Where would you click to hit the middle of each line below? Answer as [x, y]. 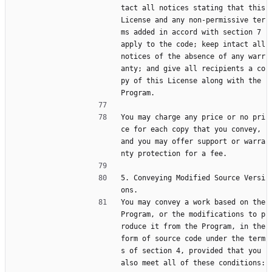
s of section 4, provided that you [191, 251]
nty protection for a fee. [174, 154]
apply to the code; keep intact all [193, 45]
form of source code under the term [193, 239]
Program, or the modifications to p [193, 215]
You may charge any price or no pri [193, 117]
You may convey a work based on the [193, 202]
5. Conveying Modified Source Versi [193, 178]
